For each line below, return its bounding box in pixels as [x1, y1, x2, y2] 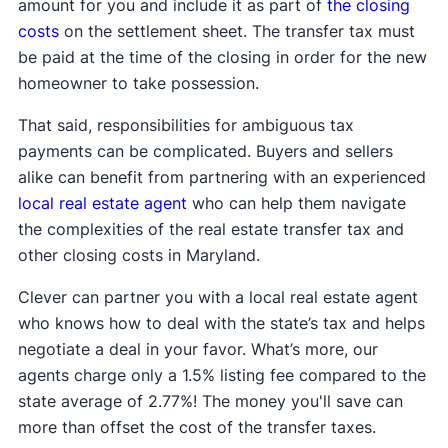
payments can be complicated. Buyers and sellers [17, 140, 393, 161]
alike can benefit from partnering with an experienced [17, 166, 426, 187]
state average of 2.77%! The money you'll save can [17, 390, 403, 411]
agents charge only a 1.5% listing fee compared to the [17, 364, 426, 385]
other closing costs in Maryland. [17, 244, 260, 265]
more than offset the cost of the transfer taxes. [17, 416, 376, 437]
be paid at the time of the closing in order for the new [17, 46, 427, 67]
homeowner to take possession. [17, 72, 259, 93]
